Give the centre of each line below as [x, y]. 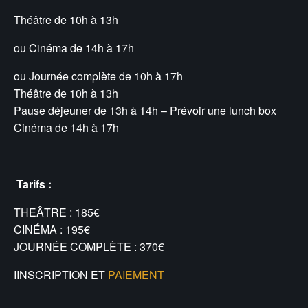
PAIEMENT [136, 274]
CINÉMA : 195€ [52, 229]
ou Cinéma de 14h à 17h [74, 47]
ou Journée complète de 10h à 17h [98, 76]
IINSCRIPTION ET [61, 274]
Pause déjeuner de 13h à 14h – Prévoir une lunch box [145, 110]
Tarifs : [34, 184]
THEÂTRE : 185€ [57, 212]
